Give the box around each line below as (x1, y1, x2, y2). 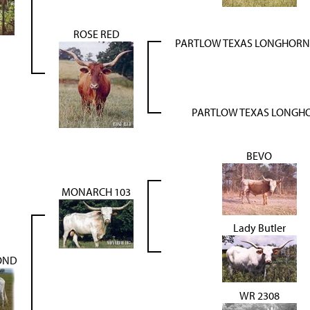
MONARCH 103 (62, 185, 131, 199)
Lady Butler (232, 221, 286, 235)
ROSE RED (73, 27, 120, 41)
